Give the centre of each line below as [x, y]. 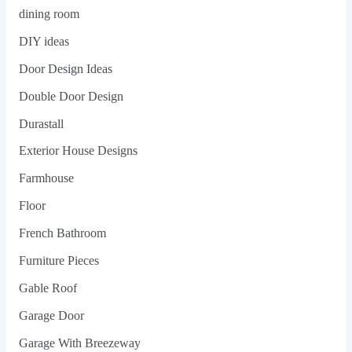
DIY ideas [44, 41]
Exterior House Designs [78, 151]
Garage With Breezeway [79, 343]
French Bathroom [62, 233]
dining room [49, 14]
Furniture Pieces [59, 260]
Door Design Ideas [65, 68]
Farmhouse [46, 178]
